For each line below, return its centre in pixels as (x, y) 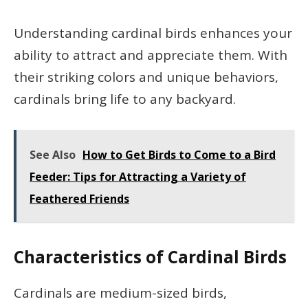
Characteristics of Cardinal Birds (150, 256)
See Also (53, 154)
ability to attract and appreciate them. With (151, 55)
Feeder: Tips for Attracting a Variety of (138, 176)
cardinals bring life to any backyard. (125, 99)
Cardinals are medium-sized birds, (120, 293)
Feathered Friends (79, 198)
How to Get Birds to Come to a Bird (179, 154)
